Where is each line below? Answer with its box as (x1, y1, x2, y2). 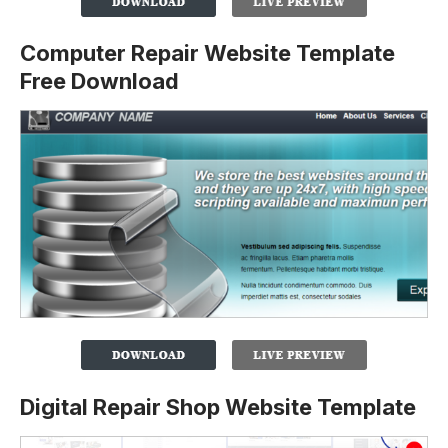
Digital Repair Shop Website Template (20, 393, 416, 420)
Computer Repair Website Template (20, 40, 395, 67)
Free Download (20, 68, 179, 95)
